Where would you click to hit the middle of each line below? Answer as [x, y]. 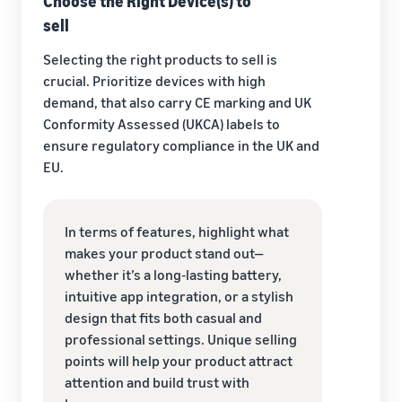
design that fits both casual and [163, 317]
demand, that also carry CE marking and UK [177, 102]
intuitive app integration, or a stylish [179, 296]
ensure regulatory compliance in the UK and [181, 145]
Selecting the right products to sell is [160, 59]
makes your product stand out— [164, 253]
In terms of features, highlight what [177, 231]
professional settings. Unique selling [181, 339]
